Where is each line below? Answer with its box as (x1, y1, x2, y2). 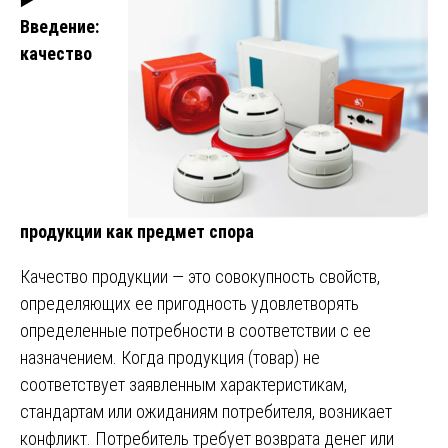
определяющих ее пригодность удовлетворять (20, 292, 359, 314)
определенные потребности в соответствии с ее (20, 319, 371, 341)
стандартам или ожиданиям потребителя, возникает (20, 400, 392, 422)
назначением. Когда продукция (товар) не (20, 346, 320, 368)
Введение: (20, 15, 99, 37)
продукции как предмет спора (20, 220, 254, 242)
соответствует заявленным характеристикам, (20, 373, 347, 395)
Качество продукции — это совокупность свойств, (20, 265, 380, 287)
